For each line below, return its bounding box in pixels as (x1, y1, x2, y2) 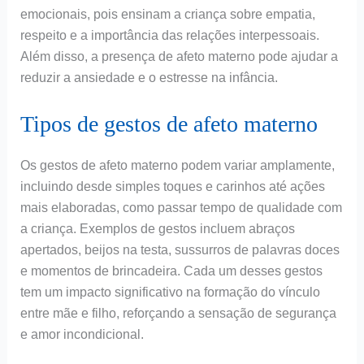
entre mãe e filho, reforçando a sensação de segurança (19, 305, 336, 320)
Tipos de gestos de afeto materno (19, 110, 318, 136)
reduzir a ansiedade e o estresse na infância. (19, 71, 278, 85)
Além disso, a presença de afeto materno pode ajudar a (19, 50, 338, 64)
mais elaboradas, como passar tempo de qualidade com (19, 200, 342, 214)
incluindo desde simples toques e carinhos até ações (19, 179, 325, 193)
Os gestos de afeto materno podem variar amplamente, (19, 158, 335, 172)
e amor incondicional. (19, 327, 144, 341)
